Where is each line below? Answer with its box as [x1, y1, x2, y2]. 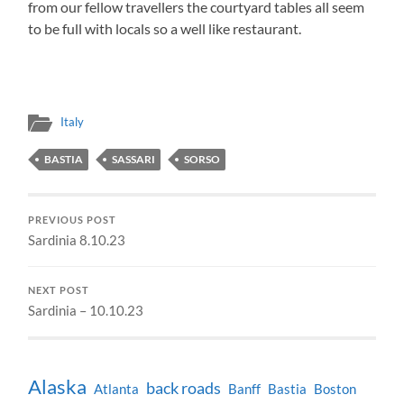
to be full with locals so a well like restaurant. [28, 20, 302, 38]
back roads [146, 379, 222, 399]
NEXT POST [28, 285, 90, 297]
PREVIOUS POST [28, 215, 117, 226]
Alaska [28, 374, 87, 399]
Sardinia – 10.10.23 [28, 302, 144, 319]
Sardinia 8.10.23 [28, 232, 126, 249]
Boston [314, 381, 357, 398]
